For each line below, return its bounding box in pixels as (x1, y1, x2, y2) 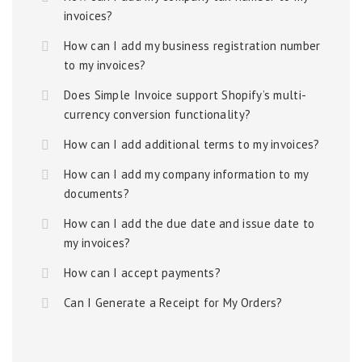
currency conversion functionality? (64, 107, 251, 122)
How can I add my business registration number (64, 38, 321, 53)
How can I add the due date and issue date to (64, 216, 315, 231)
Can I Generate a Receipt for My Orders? (64, 295, 283, 310)
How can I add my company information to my (64, 166, 309, 182)
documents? (64, 186, 130, 201)
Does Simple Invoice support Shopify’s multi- (64, 87, 307, 103)
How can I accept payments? (64, 265, 221, 280)
